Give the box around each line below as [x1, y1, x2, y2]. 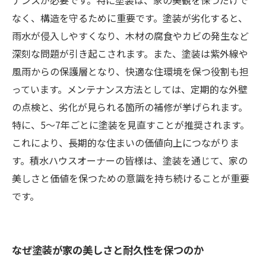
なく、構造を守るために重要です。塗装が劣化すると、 [12, 11, 248, 25]
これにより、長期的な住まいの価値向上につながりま [12, 135, 239, 150]
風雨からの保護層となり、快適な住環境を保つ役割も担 [12, 64, 249, 78]
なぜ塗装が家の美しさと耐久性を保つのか [12, 242, 204, 257]
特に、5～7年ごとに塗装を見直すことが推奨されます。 [12, 118, 249, 132]
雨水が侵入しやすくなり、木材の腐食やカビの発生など [12, 28, 249, 43]
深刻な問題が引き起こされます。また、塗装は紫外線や [12, 46, 248, 61]
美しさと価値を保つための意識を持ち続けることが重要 [12, 171, 249, 185]
